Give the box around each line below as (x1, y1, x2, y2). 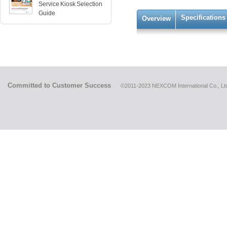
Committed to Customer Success (8, 82, 113, 89)
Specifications (181, 14, 225, 21)
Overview (142, 15, 171, 22)
